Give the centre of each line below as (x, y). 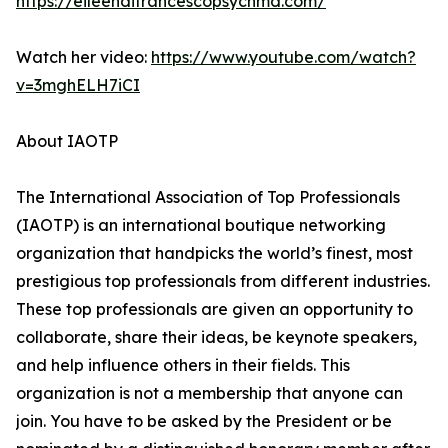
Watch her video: (83, 57)
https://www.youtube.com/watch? (283, 57)
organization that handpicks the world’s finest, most (214, 253)
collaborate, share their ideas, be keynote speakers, (216, 337)
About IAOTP (67, 141)
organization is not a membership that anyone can (209, 393)
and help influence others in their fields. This (183, 365)
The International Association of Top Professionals (208, 197)
